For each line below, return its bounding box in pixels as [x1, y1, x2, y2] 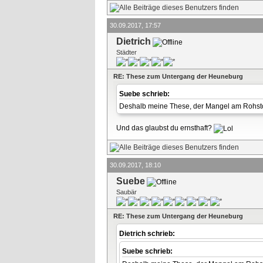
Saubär [116, 188, 137, 195]
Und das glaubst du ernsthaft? [116, 124, 214, 133]
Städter [116, 48, 137, 56]
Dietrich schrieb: [119, 229, 177, 238]
